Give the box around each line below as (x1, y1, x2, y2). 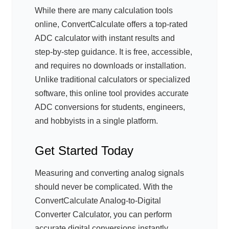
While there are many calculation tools (35, 6, 173, 15)
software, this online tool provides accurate (35, 89, 189, 98)
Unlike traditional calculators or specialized (35, 75, 190, 84)
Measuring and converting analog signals (35, 169, 184, 178)
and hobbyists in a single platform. (35, 117, 158, 126)
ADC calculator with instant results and (35, 34, 175, 43)
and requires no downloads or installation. (35, 61, 186, 71)
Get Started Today (35, 144, 133, 158)
